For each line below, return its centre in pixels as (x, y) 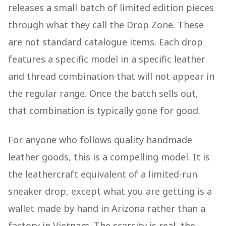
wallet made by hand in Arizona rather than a (107, 209)
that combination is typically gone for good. (104, 111)
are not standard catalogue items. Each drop (105, 42)
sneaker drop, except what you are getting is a (110, 191)
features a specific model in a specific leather (107, 59)
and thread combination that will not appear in (111, 76)
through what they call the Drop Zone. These (106, 25)
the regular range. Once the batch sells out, (103, 94)
